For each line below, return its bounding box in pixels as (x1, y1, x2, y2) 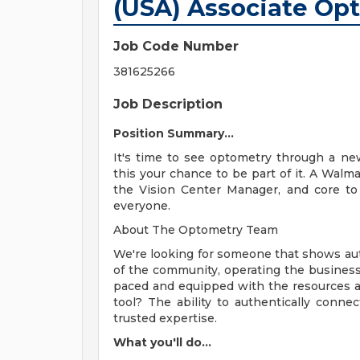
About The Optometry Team (113, 223, 278, 237)
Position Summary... (113, 126, 234, 141)
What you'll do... (113, 335, 211, 350)
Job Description (113, 96, 223, 112)
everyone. (113, 198, 170, 213)
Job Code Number (113, 39, 239, 54)
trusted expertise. (113, 311, 217, 325)
